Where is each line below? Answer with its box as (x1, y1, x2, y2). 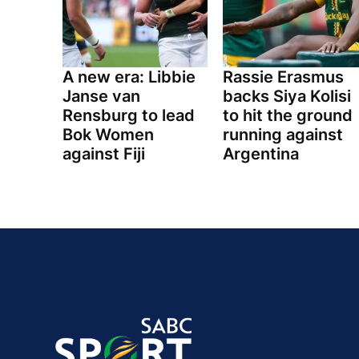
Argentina (222, 144, 299, 164)
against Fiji (63, 144, 145, 164)
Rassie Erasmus (222, 67, 344, 87)
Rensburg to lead (63, 106, 195, 126)
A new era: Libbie (63, 67, 196, 87)
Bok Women (63, 125, 154, 145)
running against (222, 125, 343, 145)
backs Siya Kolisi (222, 87, 351, 107)
